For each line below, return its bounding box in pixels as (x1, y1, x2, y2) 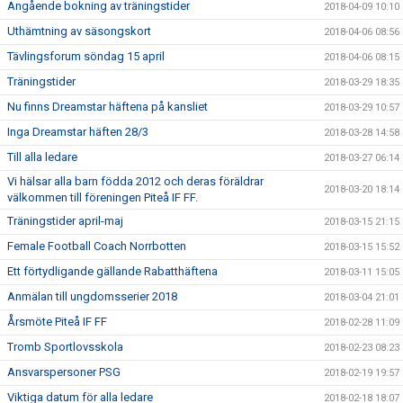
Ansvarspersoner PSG (7, 365, 121, 379)
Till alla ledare (7, 150, 77, 164)
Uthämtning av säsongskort (7, 24, 151, 38)
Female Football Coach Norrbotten (7, 239, 186, 253)
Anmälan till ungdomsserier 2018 (7, 290, 177, 303)
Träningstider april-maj (7, 214, 123, 228)
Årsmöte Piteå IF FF (7, 315, 107, 328)
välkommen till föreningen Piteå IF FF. (7, 191, 198, 204)
